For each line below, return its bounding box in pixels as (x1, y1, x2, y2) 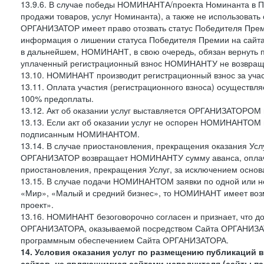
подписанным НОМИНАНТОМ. (21, 128, 140, 140)
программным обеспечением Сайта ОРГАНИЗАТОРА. (21, 234, 229, 246)
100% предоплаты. (21, 93, 94, 104)
